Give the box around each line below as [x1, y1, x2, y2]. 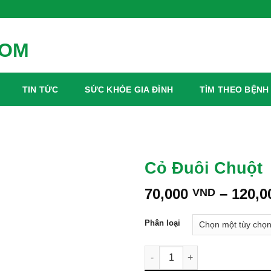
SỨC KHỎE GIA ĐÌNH [85, 85, 174, 94]
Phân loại [145, 218, 180, 227]
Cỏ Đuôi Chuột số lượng [144, 246, 246, 256]
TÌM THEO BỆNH [199, 85, 269, 94]
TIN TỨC [22, 85, 59, 94]
